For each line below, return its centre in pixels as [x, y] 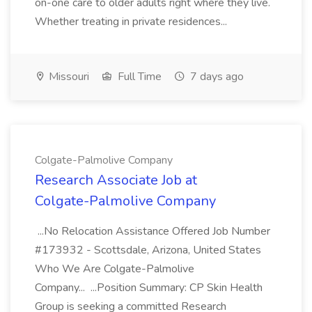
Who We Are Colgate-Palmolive [115, 269]
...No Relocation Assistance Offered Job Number [153, 231]
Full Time [138, 77]
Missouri [68, 77]
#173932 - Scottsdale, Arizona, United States [148, 250]
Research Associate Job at [116, 180]
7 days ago [216, 77]
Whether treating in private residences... [131, 22]
